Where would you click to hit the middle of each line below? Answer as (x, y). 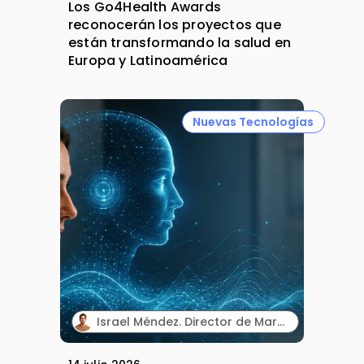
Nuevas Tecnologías (253, 121)
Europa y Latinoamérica (148, 61)
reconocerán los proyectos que (175, 25)
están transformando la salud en (180, 43)
